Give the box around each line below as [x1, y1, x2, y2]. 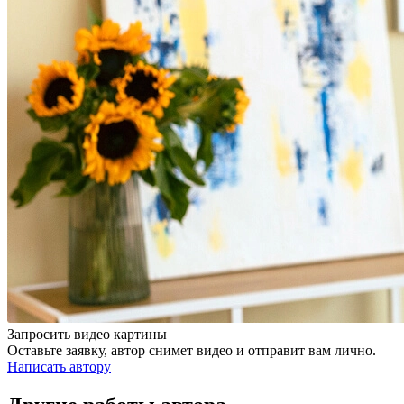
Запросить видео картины [7, 326, 167, 343]
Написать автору [7, 359, 111, 375]
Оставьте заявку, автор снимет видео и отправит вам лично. [7, 343, 376, 359]
